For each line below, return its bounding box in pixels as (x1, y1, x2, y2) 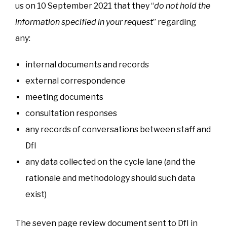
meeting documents (25, 92, 103, 102)
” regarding (153, 17, 196, 27)
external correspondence (25, 75, 126, 86)
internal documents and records (25, 59, 149, 69)
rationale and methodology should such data (25, 173, 195, 183)
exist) (25, 189, 47, 199)
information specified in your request (15, 17, 153, 27)
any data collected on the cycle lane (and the (25, 157, 196, 167)
